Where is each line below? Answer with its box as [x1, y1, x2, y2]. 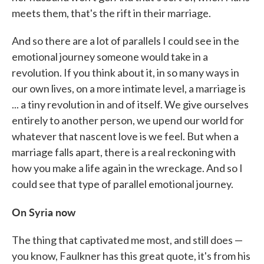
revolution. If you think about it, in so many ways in [12, 66, 239, 79]
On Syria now [12, 204, 75, 219]
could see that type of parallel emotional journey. [12, 177, 233, 190]
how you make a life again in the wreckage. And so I [12, 161, 243, 174]
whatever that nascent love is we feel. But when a [12, 130, 239, 143]
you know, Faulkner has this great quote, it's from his [12, 249, 250, 262]
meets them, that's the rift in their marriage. [12, 6, 211, 19]
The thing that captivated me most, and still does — [12, 233, 243, 246]
